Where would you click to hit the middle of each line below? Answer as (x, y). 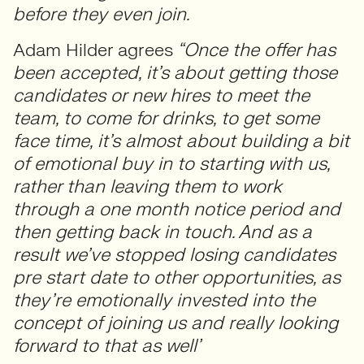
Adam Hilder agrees (93, 50)
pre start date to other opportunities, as (177, 277)
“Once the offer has (254, 50)
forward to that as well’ (107, 346)
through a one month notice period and (177, 209)
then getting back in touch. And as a (162, 232)
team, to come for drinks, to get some (166, 118)
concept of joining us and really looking (175, 323)
